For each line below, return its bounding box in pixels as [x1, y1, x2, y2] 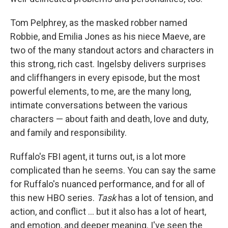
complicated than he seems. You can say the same [10, 165, 216, 176]
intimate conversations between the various [10, 100, 188, 110]
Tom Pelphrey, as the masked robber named [10, 17, 187, 28]
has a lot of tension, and [116, 192, 213, 203]
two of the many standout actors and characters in [10, 45, 214, 55]
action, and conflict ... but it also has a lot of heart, [10, 206, 206, 217]
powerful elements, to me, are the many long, [10, 86, 191, 97]
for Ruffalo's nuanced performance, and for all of [10, 179, 205, 189]
